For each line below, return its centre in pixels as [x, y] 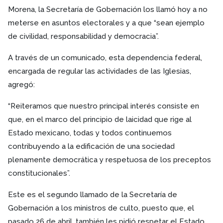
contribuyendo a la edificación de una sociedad [91, 146]
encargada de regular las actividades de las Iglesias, [100, 71]
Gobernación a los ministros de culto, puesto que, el [101, 208]
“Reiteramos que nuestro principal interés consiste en [104, 106]
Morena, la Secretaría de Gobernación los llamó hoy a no [108, 9]
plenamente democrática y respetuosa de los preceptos [110, 160]
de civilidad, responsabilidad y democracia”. [83, 36]
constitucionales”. [39, 173]
